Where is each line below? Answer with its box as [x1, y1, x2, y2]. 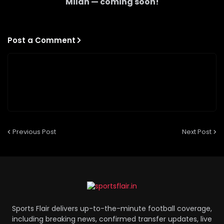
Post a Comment [7, 34, 75, 45]
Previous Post [12, 126, 56, 136]
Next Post [182, 126, 211, 136]
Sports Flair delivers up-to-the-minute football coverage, [12, 203, 212, 214]
